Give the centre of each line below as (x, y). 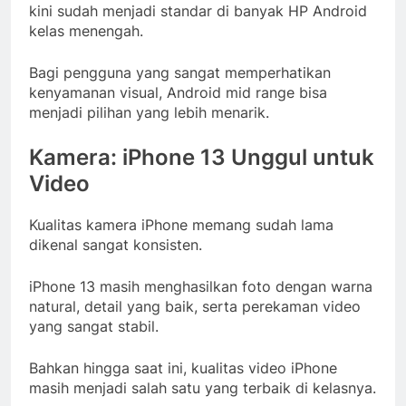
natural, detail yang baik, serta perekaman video (195, 306)
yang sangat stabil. (94, 326)
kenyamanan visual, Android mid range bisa (178, 92)
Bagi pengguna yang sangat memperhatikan (180, 72)
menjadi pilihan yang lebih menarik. (149, 112)
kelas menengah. (86, 30)
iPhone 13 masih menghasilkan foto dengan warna (201, 286)
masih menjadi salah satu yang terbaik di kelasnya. (203, 387)
